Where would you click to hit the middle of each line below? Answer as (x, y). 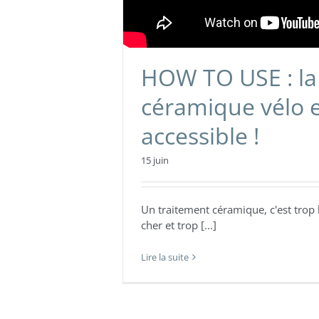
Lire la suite (165, 257)
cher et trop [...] (179, 225)
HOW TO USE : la (229, 78)
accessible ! (200, 136)
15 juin (155, 161)
